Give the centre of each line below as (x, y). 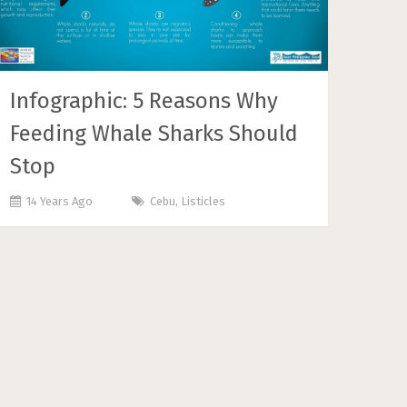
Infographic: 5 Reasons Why (144, 100)
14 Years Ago (60, 201)
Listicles (203, 201)
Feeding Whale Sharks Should (154, 133)
